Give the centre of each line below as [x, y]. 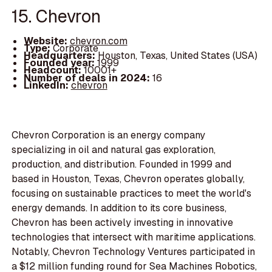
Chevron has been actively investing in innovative [123, 223]
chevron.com [98, 41]
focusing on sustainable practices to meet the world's [132, 194]
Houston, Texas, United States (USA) [177, 56]
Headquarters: [60, 56]
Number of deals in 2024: [88, 78]
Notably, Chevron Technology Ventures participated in [134, 252]
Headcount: [53, 70]
